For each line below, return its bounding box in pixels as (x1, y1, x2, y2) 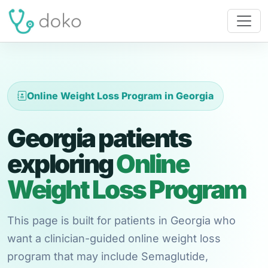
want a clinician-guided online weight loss (7, 232, 221, 245)
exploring (7, 148, 116, 179)
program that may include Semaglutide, (7, 250, 208, 263)
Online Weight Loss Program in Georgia (27, 90, 214, 102)
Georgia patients (7, 123, 191, 153)
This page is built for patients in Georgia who (7, 214, 236, 227)
